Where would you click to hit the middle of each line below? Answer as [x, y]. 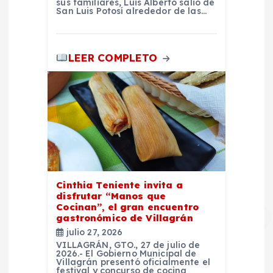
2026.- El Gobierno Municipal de [126, 254]
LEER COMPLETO [114, 57]
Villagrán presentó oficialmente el [133, 262]
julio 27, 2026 [93, 232]
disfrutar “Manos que [111, 196]
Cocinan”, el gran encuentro [128, 207]
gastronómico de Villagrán [125, 218]
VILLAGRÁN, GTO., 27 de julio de [128, 245]
